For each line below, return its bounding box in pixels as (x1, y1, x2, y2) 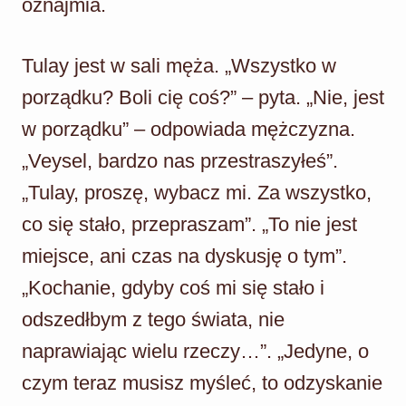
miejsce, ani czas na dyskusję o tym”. (22, 244, 347, 267)
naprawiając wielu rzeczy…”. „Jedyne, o (22, 339, 369, 362)
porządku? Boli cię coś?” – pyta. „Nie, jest (22, 85, 384, 109)
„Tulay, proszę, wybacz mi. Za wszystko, (22, 180, 372, 204)
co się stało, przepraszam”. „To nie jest (22, 212, 357, 236)
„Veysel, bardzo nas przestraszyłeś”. (22, 149, 338, 172)
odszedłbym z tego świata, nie (22, 307, 285, 331)
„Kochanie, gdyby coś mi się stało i (22, 275, 324, 299)
